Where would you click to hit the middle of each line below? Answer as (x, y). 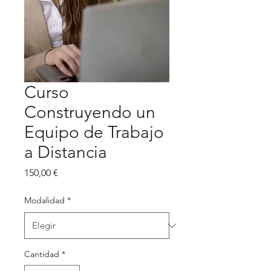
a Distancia (66, 152)
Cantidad (42, 254)
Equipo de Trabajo (94, 132)
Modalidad (44, 200)
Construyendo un (90, 112)
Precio (71, 172)
